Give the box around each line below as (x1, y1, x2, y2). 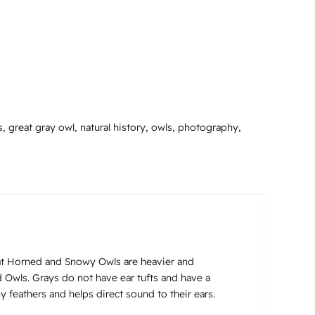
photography (178, 120, 238, 134)
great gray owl (8, 120, 75, 134)
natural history (80, 120, 146, 134)
